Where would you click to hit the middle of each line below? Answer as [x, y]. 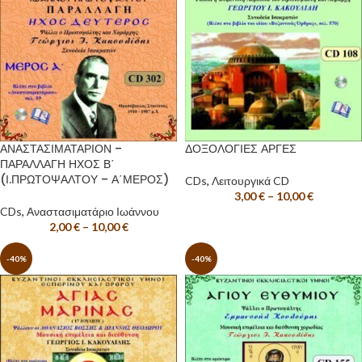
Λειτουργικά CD [250, 181]
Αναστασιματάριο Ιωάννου [93, 211]
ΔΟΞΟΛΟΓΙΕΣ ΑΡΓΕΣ [241, 149]
